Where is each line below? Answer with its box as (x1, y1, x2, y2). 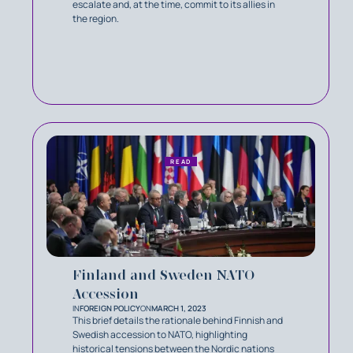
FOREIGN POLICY (80, 303, 140, 314)
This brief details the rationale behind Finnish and (72, 314, 283, 328)
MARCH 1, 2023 (151, 303, 206, 314)
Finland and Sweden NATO (72, 266, 255, 284)
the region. (72, 11, 119, 25)
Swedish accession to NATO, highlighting (72, 328, 247, 342)
